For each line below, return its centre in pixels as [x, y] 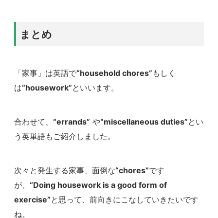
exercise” [32, 199]
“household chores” [114, 73]
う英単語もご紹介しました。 [65, 136]
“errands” [72, 121]
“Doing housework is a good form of [98, 185]
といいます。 [95, 87]
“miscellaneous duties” [144, 121]
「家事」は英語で [45, 73]
